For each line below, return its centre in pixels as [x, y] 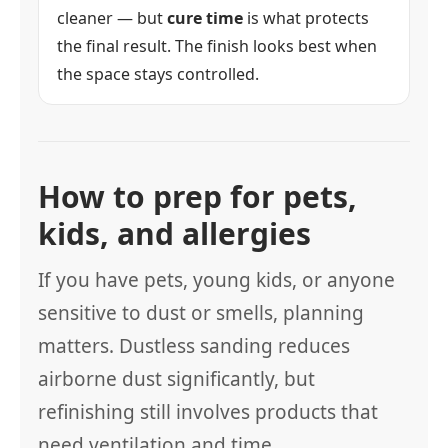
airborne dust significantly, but [176, 379]
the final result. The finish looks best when [217, 46]
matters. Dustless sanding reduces [194, 346]
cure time [205, 18]
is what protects [306, 18]
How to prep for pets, [197, 196]
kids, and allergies [174, 233]
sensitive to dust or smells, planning [201, 313]
